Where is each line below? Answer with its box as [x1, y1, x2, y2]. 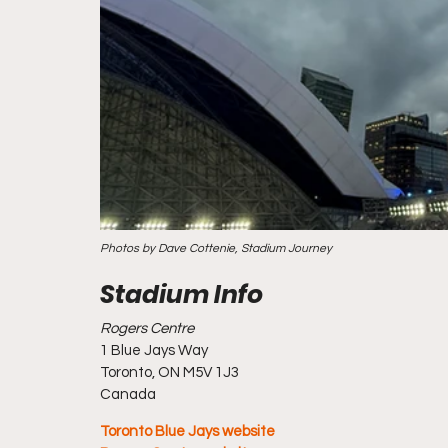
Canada [100, 387, 156, 402]
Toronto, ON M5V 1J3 [100, 365, 239, 380]
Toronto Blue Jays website [100, 424, 275, 439]
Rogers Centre [100, 321, 194, 336]
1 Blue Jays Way [100, 343, 208, 358]
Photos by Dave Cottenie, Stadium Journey [100, 242, 332, 255]
